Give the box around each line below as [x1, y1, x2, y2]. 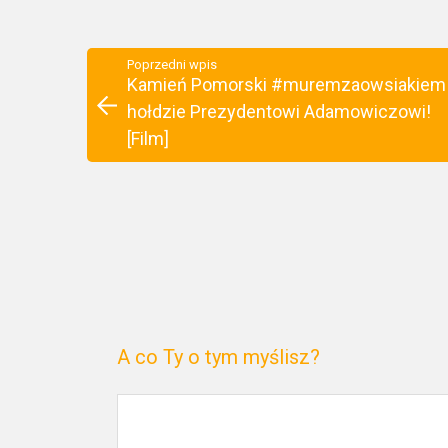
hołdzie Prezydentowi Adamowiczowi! [127, 101, 431, 122]
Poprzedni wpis [127, 57, 217, 72]
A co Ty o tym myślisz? [117, 345, 320, 369]
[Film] [127, 128, 169, 149]
